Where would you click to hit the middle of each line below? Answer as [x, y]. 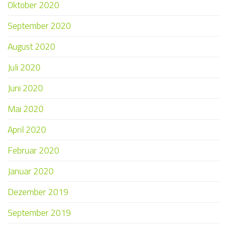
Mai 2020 [26, 109]
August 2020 [31, 47]
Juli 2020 [24, 67]
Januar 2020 [31, 171]
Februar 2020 [33, 150]
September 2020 [39, 26]
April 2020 [27, 130]
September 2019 [39, 213]
